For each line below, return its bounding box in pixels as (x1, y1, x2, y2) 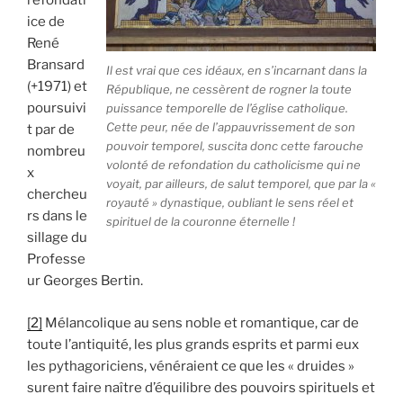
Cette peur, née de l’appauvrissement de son (106, 119, 355, 134)
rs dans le (27, 208, 87, 225)
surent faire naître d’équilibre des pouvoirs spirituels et (27, 379, 375, 396)
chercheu (27, 186, 87, 203)
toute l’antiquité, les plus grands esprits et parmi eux (27, 336, 359, 353)
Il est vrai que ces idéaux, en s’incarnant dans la (106, 62, 367, 77)
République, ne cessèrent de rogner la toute (106, 81, 352, 96)
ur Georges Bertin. (27, 273, 143, 290)
